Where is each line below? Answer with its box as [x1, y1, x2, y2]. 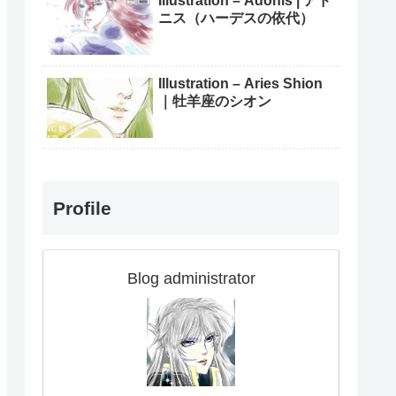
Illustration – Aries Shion [158, 75, 323, 91]
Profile [53, 198, 111, 219]
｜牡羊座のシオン [158, 93, 271, 109]
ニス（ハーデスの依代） [158, 11, 314, 27]
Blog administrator [126, 270, 255, 288]
